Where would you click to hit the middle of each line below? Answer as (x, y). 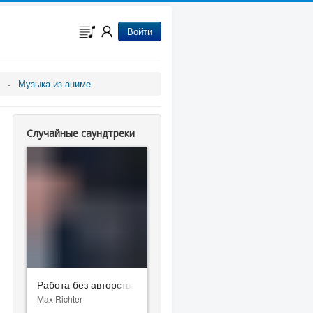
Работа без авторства (87, 284)
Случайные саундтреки (81, 133)
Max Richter (60, 298)
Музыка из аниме (54, 83)
